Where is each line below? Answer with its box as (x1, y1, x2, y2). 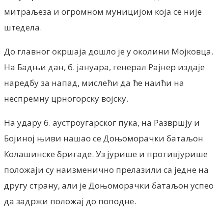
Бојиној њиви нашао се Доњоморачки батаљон (4, 132, 203, 144)
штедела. (4, 21, 42, 33)
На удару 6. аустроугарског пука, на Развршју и (4, 116, 200, 128)
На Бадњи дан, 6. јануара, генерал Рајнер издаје (4, 61, 205, 73)
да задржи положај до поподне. (4, 195, 136, 207)
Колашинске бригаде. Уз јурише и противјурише (4, 148, 208, 160)
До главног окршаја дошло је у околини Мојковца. (4, 45, 213, 57)
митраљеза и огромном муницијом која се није (4, 5, 202, 17)
